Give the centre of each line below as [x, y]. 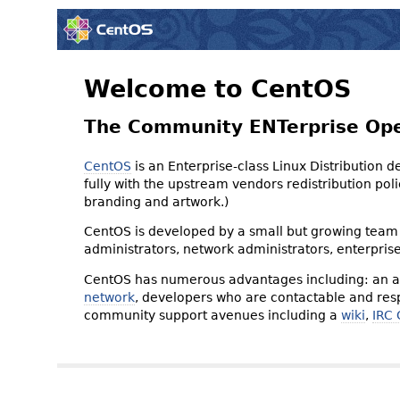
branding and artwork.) [156, 201]
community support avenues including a [212, 315]
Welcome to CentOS [217, 88]
